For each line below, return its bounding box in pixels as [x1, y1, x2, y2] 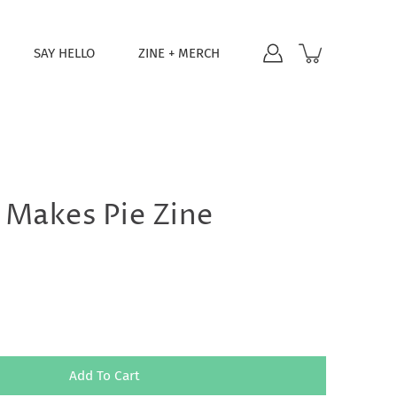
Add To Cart [69, 368, 140, 384]
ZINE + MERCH [138, 44, 220, 61]
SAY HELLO [34, 44, 95, 61]
